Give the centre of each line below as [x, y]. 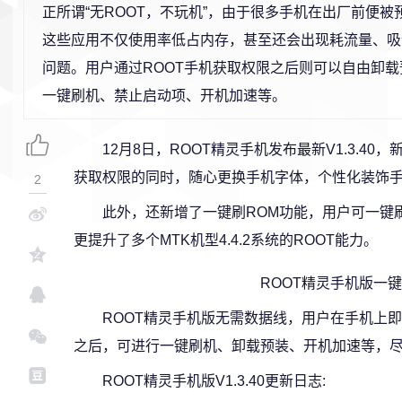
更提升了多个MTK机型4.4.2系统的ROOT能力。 [226, 240]
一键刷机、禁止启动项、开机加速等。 [164, 96]
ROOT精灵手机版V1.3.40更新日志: [214, 381]
